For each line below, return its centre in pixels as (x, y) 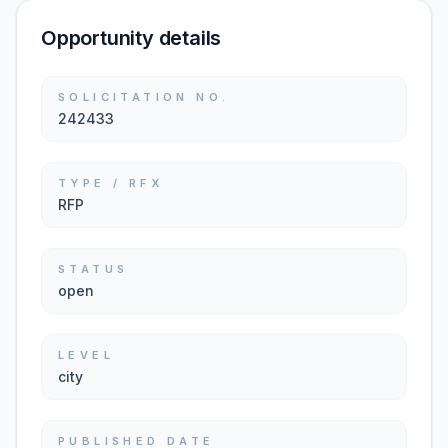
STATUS (93, 269)
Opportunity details (131, 38)
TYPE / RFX (110, 183)
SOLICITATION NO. (144, 97)
